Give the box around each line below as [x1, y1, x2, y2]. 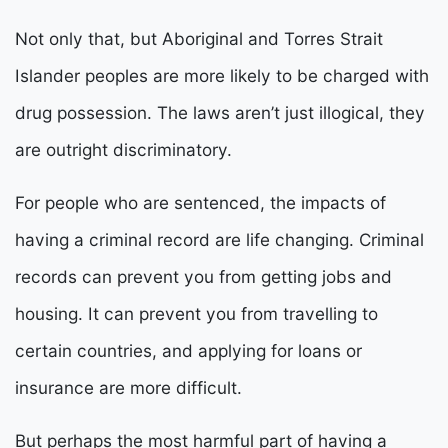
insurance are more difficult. [15, 377, 242, 399]
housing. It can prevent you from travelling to [15, 303, 378, 325]
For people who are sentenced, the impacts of [15, 192, 386, 214]
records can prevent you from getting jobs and [15, 266, 392, 288]
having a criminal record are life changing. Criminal [15, 229, 424, 251]
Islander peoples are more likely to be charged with [15, 65, 429, 87]
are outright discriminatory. [15, 139, 237, 161]
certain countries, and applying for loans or [15, 340, 362, 362]
